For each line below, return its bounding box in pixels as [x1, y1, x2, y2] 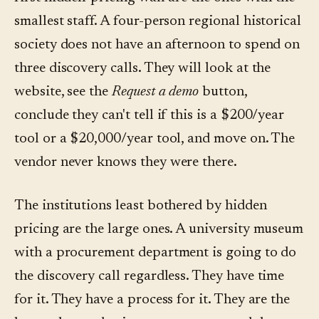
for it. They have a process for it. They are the [14, 293, 291, 308]
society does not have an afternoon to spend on [14, 38, 300, 53]
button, [199, 85, 247, 100]
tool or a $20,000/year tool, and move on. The [14, 132, 296, 147]
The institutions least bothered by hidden [14, 199, 267, 214]
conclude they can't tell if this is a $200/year [14, 108, 285, 123]
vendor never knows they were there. [14, 155, 237, 170]
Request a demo [111, 85, 199, 100]
